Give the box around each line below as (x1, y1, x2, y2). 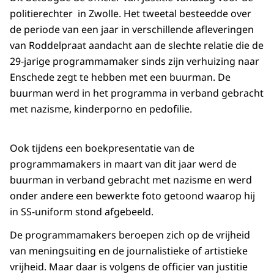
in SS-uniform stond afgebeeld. (10, 205, 154, 219)
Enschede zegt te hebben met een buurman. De (10, 70, 231, 84)
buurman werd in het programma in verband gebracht (10, 86, 264, 100)
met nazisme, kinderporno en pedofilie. (10, 102, 192, 116)
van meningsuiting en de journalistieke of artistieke (10, 244, 248, 258)
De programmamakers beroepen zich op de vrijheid (10, 228, 250, 242)
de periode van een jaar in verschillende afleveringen (10, 23, 254, 37)
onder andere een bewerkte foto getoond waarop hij (10, 189, 255, 203)
